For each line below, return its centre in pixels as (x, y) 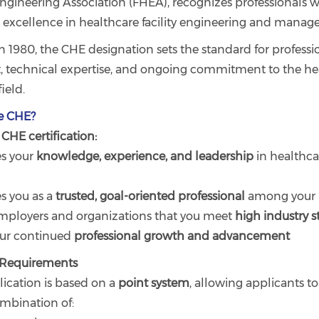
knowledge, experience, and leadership (145, 157)
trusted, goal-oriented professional (150, 197)
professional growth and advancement (182, 236)
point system (153, 283)
